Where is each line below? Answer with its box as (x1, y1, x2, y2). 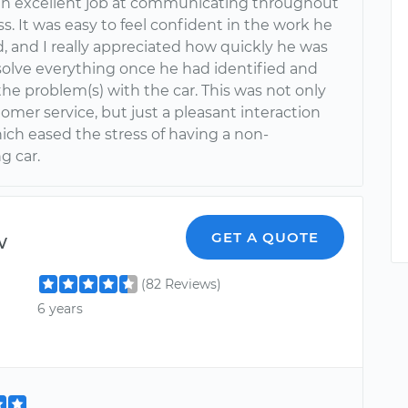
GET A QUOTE (211, 229, 320, 246)
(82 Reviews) (141, 276, 222, 292)
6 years (37, 301, 84, 318)
